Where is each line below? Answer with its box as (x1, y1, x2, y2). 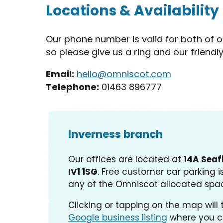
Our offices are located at (68, 153, 184, 165)
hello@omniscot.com (77, 68, 171, 81)
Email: (46, 68, 74, 81)
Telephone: (46, 81, 99, 94)
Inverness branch (68, 126, 163, 142)
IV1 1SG (68, 165, 98, 178)
